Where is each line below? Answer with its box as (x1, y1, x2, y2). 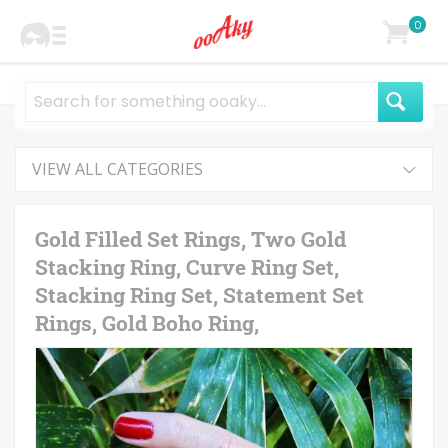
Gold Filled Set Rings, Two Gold (35, 225, 346, 253)
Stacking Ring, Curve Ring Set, (35, 253, 339, 281)
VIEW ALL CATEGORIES (32, 158, 203, 180)
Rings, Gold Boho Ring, (35, 309, 259, 337)
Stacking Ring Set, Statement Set (35, 281, 364, 309)
